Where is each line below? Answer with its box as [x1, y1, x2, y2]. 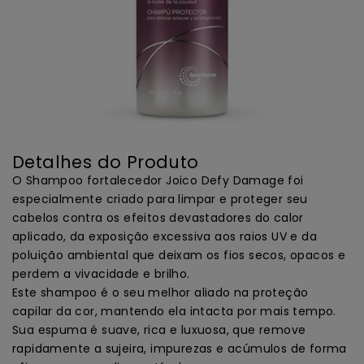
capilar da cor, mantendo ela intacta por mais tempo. [12, 303, 336, 320]
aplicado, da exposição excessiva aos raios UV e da [12, 228, 317, 245]
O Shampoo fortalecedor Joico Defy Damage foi [12, 172, 304, 189]
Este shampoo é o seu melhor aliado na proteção [12, 284, 309, 301]
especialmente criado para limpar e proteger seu [12, 191, 308, 208]
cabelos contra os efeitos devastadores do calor [12, 210, 304, 227]
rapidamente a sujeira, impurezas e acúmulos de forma [12, 340, 347, 357]
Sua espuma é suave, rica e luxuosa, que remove [12, 322, 306, 339]
